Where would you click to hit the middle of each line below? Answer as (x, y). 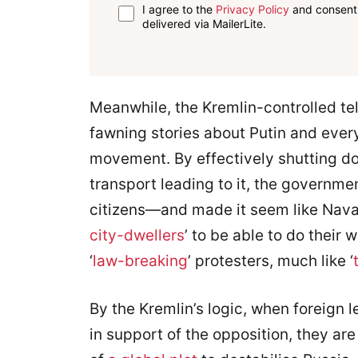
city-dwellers (137, 235)
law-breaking (140, 261)
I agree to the (179, 9)
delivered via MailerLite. (205, 23)
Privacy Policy (253, 9)
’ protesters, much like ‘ (270, 261)
